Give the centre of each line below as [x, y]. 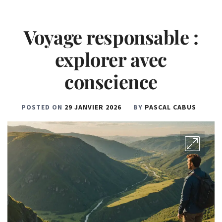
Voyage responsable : [111, 37]
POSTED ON [43, 107]
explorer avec [111, 59]
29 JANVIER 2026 [93, 107]
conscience [111, 82]
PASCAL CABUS [170, 107]
